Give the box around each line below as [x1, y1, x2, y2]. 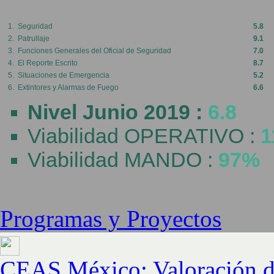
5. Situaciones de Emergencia [8, 71, 109, 80]
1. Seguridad [8, 22, 53, 31]
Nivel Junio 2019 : [28, 100, 208, 124]
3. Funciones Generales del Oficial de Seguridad [8, 46, 171, 55]
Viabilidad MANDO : [28, 148, 218, 171]
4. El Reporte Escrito [8, 59, 78, 67]
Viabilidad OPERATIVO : [28, 124, 261, 147]
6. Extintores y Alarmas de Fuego [8, 83, 119, 92]
